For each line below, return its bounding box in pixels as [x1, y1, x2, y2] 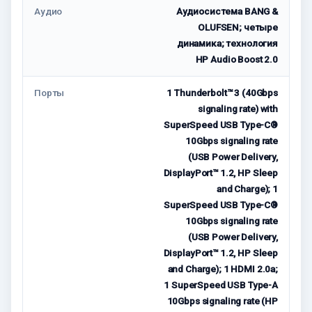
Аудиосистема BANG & [175, 6, 278, 17]
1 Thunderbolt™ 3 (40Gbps [166, 87, 278, 99]
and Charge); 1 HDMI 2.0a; [167, 263, 278, 275]
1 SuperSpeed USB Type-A [164, 279, 278, 291]
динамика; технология [176, 38, 278, 49]
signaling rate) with [197, 103, 278, 115]
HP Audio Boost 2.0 [195, 54, 278, 65]
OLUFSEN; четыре [198, 22, 278, 33]
